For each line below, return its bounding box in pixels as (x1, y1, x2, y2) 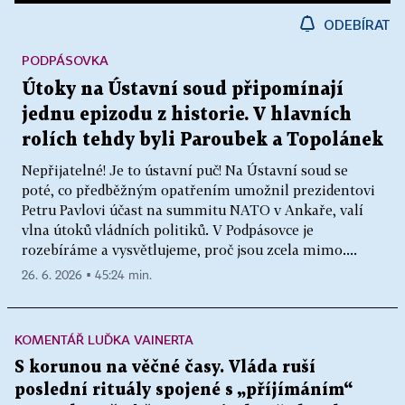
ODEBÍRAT (324, 16, 391, 33)
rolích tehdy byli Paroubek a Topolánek (22, 131, 383, 150)
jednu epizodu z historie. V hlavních (22, 106, 352, 125)
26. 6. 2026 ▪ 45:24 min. (22, 269, 152, 283)
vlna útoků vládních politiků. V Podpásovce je (22, 221, 314, 239)
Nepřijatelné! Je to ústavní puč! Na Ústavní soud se (22, 162, 348, 179)
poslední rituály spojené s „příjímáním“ (14, 382, 353, 399)
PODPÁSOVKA (22, 52, 108, 69)
